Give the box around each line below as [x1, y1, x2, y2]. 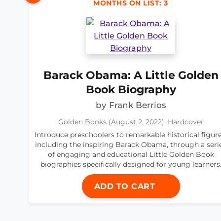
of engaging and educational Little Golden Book [47, 150, 214, 159]
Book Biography [85, 82, 176, 97]
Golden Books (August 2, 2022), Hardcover [58, 118, 204, 126]
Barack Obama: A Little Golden [43, 68, 219, 82]
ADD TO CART [94, 182, 158, 191]
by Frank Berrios [95, 100, 166, 110]
